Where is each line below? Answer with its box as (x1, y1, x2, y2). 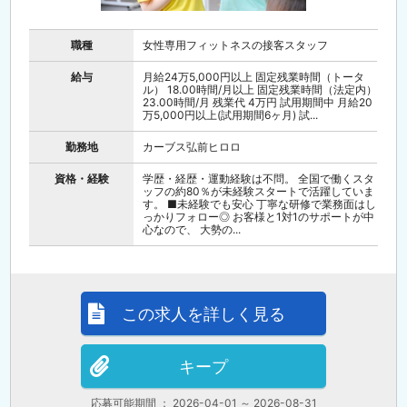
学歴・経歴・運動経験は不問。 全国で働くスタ (143, 172, 375, 185)
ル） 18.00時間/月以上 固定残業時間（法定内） (143, 83, 378, 96)
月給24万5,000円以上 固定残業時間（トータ (143, 70, 365, 84)
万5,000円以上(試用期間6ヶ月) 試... (143, 108, 319, 122)
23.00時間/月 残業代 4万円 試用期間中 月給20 (143, 95, 373, 109)
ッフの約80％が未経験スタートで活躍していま (143, 184, 375, 198)
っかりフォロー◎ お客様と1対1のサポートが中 (143, 210, 375, 223)
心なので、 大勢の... (143, 223, 242, 236)
